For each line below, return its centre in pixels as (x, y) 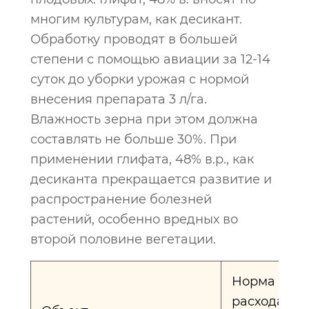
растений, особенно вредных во (134, 219)
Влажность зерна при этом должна (144, 119)
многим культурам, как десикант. (136, 19)
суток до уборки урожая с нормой (140, 79)
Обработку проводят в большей (134, 39)
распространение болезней (121, 199)
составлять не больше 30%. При (133, 139)
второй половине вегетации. (123, 239)
